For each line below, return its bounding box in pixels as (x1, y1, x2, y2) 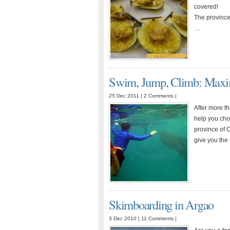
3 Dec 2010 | (109, 216, 141, 221)
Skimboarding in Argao (109, 196, 214, 213)
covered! (194, 3, 220, 10)
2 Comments (144, 93, 174, 99)
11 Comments (141, 216, 174, 221)
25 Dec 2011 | (109, 93, 144, 99)
